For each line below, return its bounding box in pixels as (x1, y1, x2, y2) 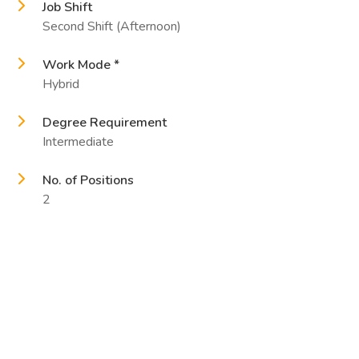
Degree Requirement (42, 114, 167, 131)
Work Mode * (42, 56, 119, 74)
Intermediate (42, 133, 114, 151)
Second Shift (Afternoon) (42, 18, 181, 35)
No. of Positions (42, 171, 134, 189)
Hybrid (42, 75, 79, 93)
